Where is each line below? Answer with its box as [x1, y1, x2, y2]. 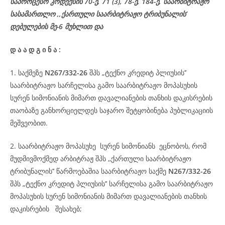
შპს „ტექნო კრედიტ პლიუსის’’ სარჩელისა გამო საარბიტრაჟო [10, 179, 213, 188]
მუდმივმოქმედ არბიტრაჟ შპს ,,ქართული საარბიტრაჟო [10, 154, 191, 163]
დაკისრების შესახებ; [10, 204, 90, 213]
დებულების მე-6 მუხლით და [10, 22, 103, 31]
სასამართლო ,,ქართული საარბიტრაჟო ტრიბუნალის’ [10, 9, 187, 19]
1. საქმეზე [10, 68, 45, 77]
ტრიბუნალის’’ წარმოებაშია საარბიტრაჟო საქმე [10, 166, 168, 176]
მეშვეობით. [10, 118, 48, 128]
